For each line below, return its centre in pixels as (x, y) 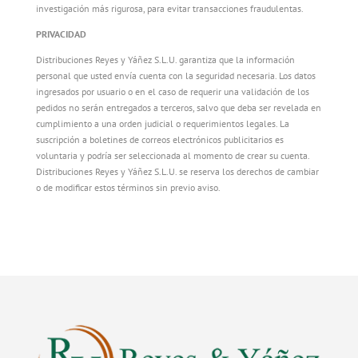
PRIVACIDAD (61, 34)
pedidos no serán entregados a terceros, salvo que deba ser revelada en (178, 107)
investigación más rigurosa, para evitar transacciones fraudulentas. (169, 8)
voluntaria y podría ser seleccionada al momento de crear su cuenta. (172, 155)
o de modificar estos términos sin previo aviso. (128, 187)
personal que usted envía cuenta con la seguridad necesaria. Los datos (175, 76)
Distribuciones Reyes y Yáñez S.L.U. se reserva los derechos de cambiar (177, 171)
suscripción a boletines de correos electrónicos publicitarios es (159, 139)
